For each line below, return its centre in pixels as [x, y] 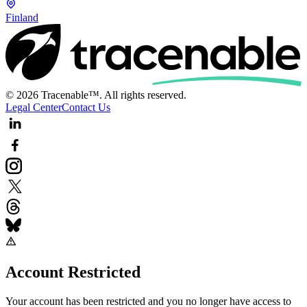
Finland [22, 17]
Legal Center [34, 107]
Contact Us [86, 107]
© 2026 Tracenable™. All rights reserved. [96, 95]
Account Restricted [73, 272]
